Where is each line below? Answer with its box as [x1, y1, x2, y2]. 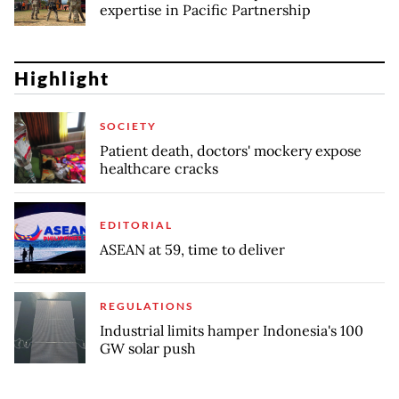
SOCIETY [100, 118, 157, 133]
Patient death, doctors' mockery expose [100, 141, 362, 159]
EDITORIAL [100, 217, 173, 232]
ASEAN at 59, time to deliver [100, 240, 285, 258]
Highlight [14, 67, 110, 89]
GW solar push [100, 338, 196, 357]
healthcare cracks [100, 159, 218, 177]
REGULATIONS [100, 298, 193, 313]
